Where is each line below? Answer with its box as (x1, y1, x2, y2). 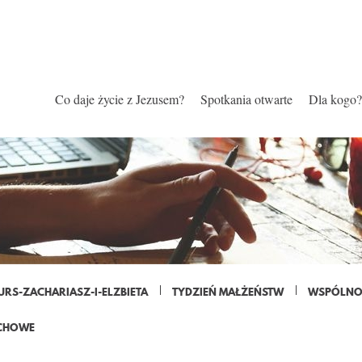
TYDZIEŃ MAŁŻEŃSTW (172, 284, 284, 299)
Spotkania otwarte (200, 90, 293, 107)
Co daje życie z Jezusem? (55, 90, 184, 107)
